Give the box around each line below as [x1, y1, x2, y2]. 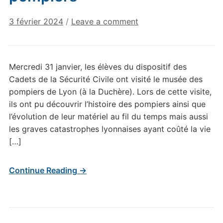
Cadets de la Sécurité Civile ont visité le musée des [8, 74, 203, 85]
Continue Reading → [8, 165, 87, 176]
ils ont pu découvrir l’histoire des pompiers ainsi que [8, 99, 206, 110]
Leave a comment [71, 16, 138, 27]
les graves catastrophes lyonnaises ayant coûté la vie [8, 124, 211, 134]
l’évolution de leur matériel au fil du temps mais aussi [8, 111, 208, 122]
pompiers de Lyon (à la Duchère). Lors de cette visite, [8, 87, 212, 97]
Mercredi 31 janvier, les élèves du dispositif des [8, 62, 187, 72]
